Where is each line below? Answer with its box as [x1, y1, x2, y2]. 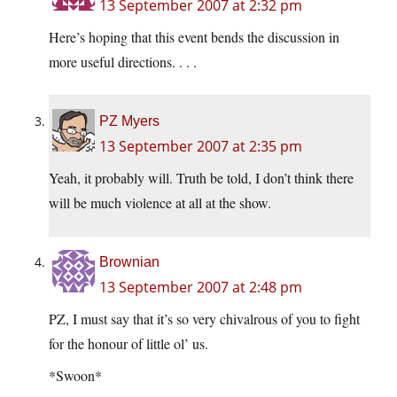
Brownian [99, 254, 160, 270]
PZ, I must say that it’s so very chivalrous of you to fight [49, 309, 360, 329]
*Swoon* [49, 366, 102, 385]
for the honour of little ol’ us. [49, 334, 208, 354]
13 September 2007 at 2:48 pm [99, 277, 302, 298]
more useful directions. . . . [49, 52, 197, 72]
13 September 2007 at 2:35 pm [99, 136, 302, 157]
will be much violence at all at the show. [49, 193, 271, 213]
